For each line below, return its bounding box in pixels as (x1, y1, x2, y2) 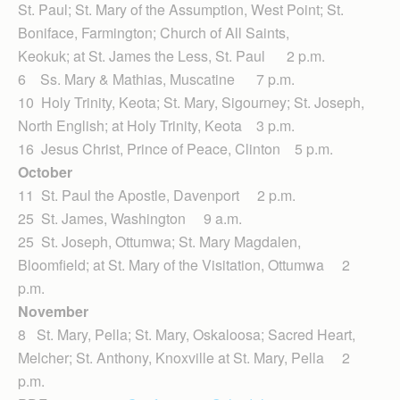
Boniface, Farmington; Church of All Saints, (18, 22, 289, 44)
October (18, 162, 72, 183)
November (18, 301, 88, 322)
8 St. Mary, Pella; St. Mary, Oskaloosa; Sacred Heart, (18, 324, 355, 346)
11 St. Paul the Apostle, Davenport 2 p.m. (18, 185, 296, 206)
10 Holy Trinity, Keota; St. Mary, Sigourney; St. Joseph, (18, 92, 364, 113)
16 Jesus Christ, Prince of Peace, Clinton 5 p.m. (18, 138, 333, 160)
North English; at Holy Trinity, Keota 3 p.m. (18, 115, 295, 137)
